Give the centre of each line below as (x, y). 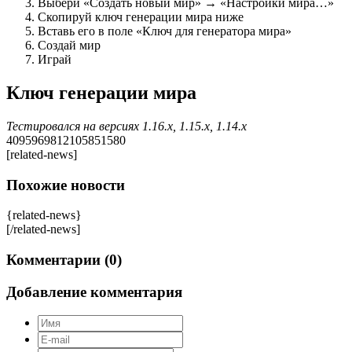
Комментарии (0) (64, 260)
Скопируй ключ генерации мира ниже (141, 17)
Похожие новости (66, 185)
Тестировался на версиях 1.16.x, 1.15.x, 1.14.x (126, 126)
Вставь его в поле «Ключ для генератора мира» (165, 31)
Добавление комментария (94, 291)
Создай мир (69, 46)
